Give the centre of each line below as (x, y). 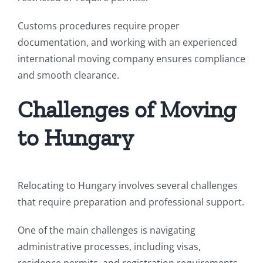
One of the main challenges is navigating (107, 230)
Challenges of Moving (127, 109)
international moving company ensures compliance (131, 59)
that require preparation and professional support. (131, 202)
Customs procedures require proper (99, 26)
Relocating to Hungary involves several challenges (128, 186)
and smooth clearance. (68, 75)
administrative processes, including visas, (109, 247)
